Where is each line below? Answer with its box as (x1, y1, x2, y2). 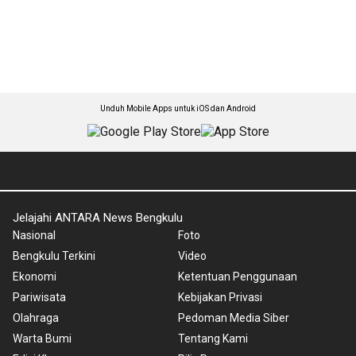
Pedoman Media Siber (178, 311, 289, 325)
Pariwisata (13, 291, 66, 304)
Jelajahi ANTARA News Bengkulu (13, 211, 183, 226)
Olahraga (13, 311, 59, 325)
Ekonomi (13, 270, 56, 284)
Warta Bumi (13, 332, 72, 346)
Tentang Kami (178, 332, 248, 346)
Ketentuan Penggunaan (178, 270, 297, 284)
